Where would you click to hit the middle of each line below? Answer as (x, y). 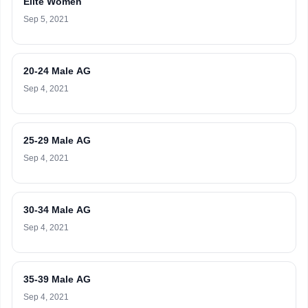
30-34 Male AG (57, 210)
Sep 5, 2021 (46, 19)
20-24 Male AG (57, 71)
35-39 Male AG (57, 279)
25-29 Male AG (57, 140)
